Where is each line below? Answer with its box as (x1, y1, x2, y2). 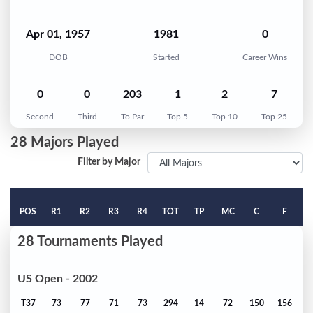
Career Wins (242, 52, 287, 61)
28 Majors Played (10, 136, 119, 150)
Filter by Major (78, 157, 140, 168)
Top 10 (212, 112, 238, 122)
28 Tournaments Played (17, 235, 163, 249)
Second (26, 112, 54, 122)
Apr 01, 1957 (26, 29, 90, 41)
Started (153, 52, 180, 61)
